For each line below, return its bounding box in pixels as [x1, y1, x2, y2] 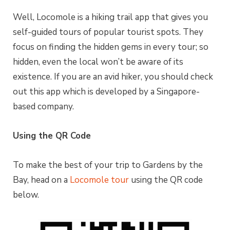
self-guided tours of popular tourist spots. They [13, 26, 203, 39]
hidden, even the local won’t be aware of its [13, 56, 183, 68]
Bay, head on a [13, 174, 70, 186]
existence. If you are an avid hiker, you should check [13, 71, 213, 83]
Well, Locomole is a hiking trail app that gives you [13, 11, 208, 24]
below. [13, 189, 39, 201]
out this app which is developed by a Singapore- [13, 86, 200, 98]
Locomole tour [70, 174, 129, 186]
